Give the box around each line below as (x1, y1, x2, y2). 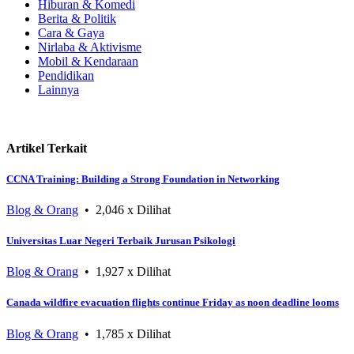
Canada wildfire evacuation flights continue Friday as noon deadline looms (6, 296, 339, 309)
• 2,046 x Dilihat (78, 202, 171, 217)
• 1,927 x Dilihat (78, 265, 171, 279)
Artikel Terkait (6, 141, 87, 155)
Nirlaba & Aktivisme (38, 40, 141, 55)
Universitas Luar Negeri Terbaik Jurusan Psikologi (6, 235, 235, 247)
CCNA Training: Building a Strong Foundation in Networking (6, 172, 280, 185)
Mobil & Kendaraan (38, 55, 138, 69)
